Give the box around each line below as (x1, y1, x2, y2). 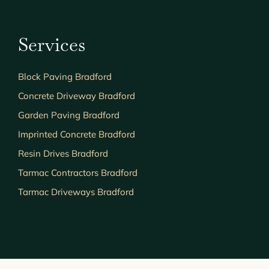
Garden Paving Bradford (17, 109, 119, 121)
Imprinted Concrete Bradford (17, 128, 135, 141)
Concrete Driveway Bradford (17, 90, 135, 102)
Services (17, 32, 85, 57)
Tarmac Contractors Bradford (17, 167, 138, 179)
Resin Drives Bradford (17, 148, 108, 160)
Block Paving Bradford (17, 71, 112, 83)
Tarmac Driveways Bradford (17, 186, 134, 198)
